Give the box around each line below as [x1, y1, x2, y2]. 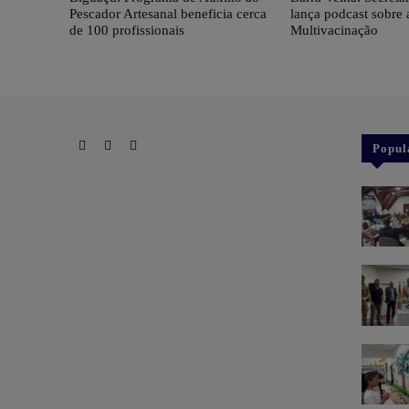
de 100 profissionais [69, 22, 184, 37]
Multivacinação [290, 22, 379, 37]
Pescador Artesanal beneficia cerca [69, 5, 267, 21]
